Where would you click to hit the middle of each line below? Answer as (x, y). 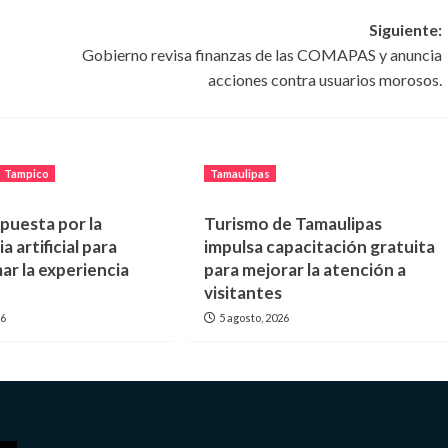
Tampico (27, 173)
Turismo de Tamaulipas (292, 223)
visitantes (242, 292)
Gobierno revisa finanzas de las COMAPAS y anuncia (261, 54)
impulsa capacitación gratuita (319, 246)
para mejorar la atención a (304, 269)
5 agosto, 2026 (253, 317)
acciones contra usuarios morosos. (324, 79)
